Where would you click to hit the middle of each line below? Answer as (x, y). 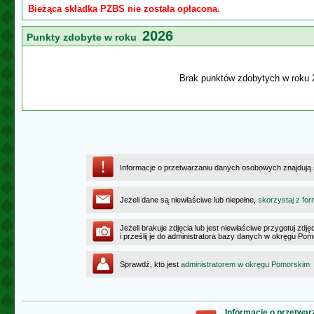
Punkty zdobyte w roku (84, 37)
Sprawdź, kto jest (150, 264)
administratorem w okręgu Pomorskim (245, 264)
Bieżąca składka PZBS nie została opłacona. (124, 9)
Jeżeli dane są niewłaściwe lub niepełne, (189, 200)
